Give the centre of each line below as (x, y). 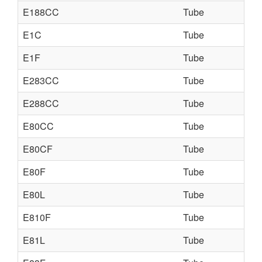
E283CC (41, 80)
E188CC (41, 12)
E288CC (41, 103)
